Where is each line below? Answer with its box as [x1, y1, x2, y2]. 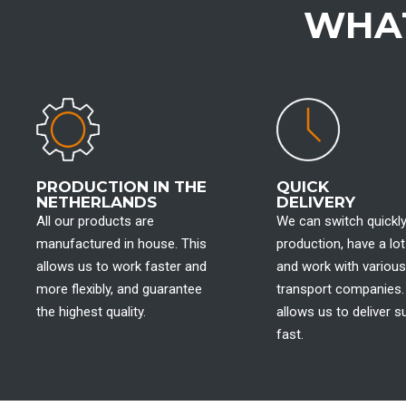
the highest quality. [36, 304, 146, 320]
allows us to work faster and [36, 258, 207, 275]
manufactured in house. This [36, 236, 207, 252]
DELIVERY [275, 193, 355, 211]
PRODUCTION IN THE [36, 178, 207, 196]
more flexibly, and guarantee [36, 281, 202, 297]
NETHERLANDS [36, 193, 157, 211]
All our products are [36, 213, 154, 229]
